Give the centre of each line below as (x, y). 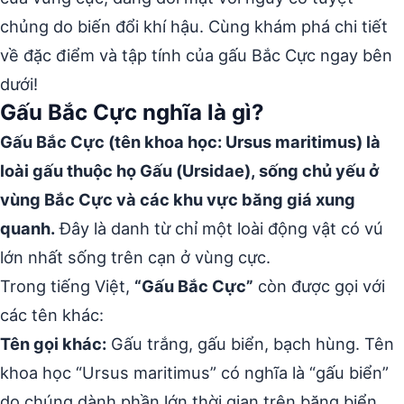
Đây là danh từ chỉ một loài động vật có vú (219, 228)
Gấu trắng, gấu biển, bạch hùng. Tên (250, 344)
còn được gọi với (319, 286)
